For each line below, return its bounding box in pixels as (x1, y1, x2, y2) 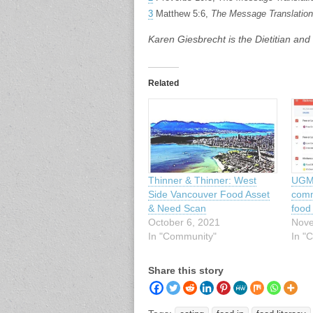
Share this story (148, 264, 224, 276)
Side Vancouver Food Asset (148, 188, 270, 200)
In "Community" (148, 230, 217, 242)
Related (148, 78, 179, 89)
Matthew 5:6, (153, 8, 211, 20)
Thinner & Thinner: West (148, 174, 256, 186)
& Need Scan (148, 202, 206, 214)
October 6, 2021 (148, 216, 220, 228)
